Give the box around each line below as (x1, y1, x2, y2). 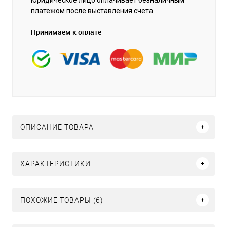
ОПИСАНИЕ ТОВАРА (20, 123, 94, 131)
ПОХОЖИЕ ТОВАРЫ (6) (20, 196, 103, 204)
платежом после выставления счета (31, 6, 153, 15)
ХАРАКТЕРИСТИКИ (20, 159, 91, 168)
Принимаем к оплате (31, 27, 101, 37)
